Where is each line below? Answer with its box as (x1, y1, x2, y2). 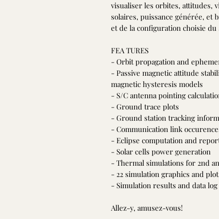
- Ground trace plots (111, 101, 179, 111)
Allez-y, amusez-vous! (111, 202, 183, 213)
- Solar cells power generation (111, 146, 211, 156)
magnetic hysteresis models (111, 79, 203, 89)
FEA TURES (111, 45, 149, 55)
